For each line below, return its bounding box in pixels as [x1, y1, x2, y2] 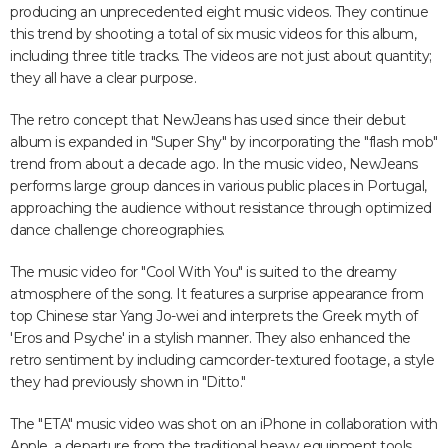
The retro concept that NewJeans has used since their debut [10, 111, 405, 129]
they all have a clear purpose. [10, 69, 196, 87]
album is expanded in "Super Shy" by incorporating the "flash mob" [10, 133, 438, 151]
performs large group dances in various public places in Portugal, [10, 177, 427, 195]
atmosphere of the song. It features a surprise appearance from [10, 285, 423, 303]
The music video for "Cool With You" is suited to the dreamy [10, 263, 397, 281]
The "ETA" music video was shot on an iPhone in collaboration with [10, 415, 438, 433]
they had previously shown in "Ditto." [10, 373, 246, 391]
